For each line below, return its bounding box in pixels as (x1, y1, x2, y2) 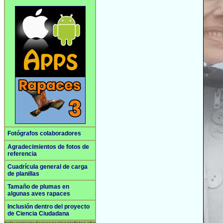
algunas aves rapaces (7, 190, 70, 197)
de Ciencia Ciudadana (7, 210, 69, 217)
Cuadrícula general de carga (7, 163, 88, 170)
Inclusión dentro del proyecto (7, 203, 90, 210)
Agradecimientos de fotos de (7, 143, 89, 150)
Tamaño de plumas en (7, 183, 69, 190)
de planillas (7, 170, 39, 177)
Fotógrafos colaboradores (7, 130, 81, 137)
